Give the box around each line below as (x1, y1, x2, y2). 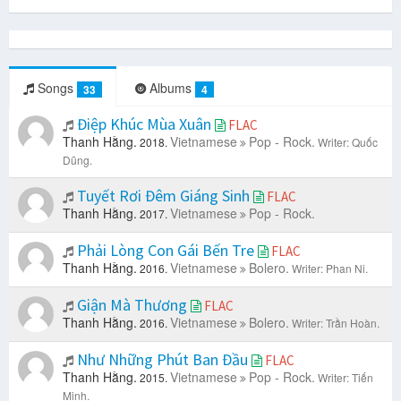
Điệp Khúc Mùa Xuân (73, 114, 215, 135)
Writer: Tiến (318, 370, 373, 386)
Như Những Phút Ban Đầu (73, 349, 252, 371)
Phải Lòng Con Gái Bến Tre (73, 240, 258, 261)
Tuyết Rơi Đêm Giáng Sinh (73, 185, 253, 207)
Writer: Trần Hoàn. (292, 315, 380, 331)
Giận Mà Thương (73, 294, 191, 316)
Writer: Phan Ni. (292, 260, 368, 277)
